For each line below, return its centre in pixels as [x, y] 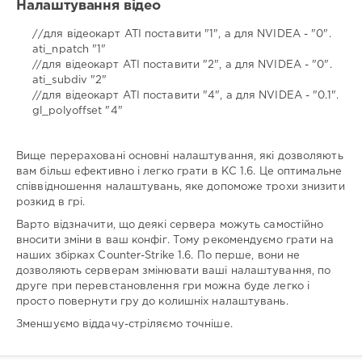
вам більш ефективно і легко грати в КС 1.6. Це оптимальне [179, 171]
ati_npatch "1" [69, 49]
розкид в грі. [51, 202]
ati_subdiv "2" [70, 80]
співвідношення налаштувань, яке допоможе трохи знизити [181, 187]
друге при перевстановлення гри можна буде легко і [163, 287]
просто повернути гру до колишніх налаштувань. [152, 302]
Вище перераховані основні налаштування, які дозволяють [180, 156]
